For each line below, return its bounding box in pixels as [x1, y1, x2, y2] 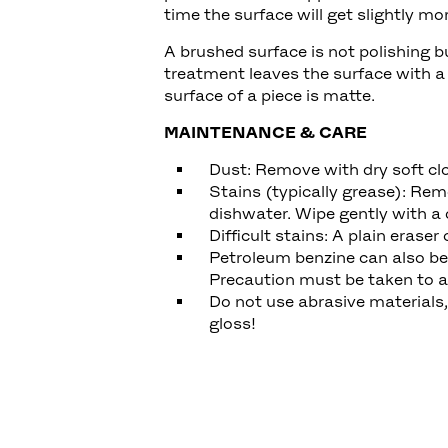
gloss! [208, 314, 260, 332]
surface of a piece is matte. [163, 86, 383, 104]
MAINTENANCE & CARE [163, 123, 371, 141]
